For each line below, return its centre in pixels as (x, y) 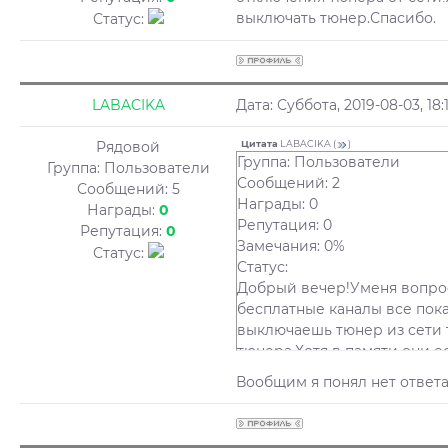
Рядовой (128, 147)
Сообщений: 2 (288, 182)
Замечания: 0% (291, 245)
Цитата (259, 143)
